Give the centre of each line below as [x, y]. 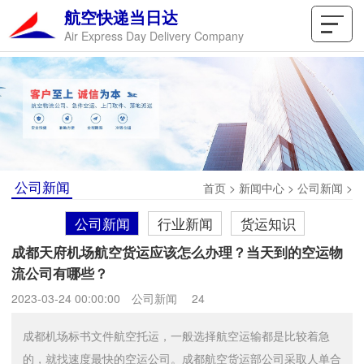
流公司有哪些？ [60, 273]
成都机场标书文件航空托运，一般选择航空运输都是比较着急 [176, 336]
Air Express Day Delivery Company [154, 36]
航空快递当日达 [121, 17]
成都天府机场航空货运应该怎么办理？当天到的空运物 [177, 252]
